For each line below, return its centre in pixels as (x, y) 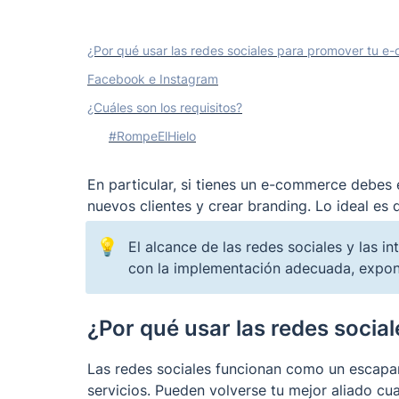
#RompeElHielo (152, 135)
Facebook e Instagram (153, 78)
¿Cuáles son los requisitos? (165, 107)
